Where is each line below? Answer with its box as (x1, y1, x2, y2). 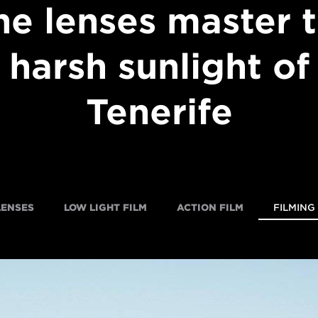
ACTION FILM (177, 202, 243, 213)
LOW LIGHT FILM (64, 202, 147, 213)
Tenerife (85, 92, 233, 133)
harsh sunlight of (9, 46, 309, 87)
